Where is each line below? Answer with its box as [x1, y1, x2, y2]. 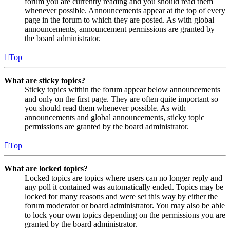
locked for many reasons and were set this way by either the [25, 191, 218, 201]
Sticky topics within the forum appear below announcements [25, 85, 220, 94]
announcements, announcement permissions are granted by [25, 24, 215, 33]
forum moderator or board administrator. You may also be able [25, 201, 225, 210]
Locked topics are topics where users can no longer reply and [25, 173, 222, 182]
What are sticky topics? [4, 75, 85, 85]
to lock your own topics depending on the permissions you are [25, 210, 225, 219]
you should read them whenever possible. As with [25, 103, 186, 112]
